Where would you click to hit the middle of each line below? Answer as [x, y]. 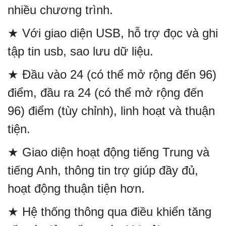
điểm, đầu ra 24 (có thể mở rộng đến [105, 93]
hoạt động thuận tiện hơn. [76, 189]
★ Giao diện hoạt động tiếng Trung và [108, 152]
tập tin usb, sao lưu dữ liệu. [80, 51]
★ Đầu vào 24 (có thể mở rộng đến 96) [112, 75]
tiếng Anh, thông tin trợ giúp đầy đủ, [103, 171]
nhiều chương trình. [60, 10]
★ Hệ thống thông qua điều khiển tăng [109, 212]
